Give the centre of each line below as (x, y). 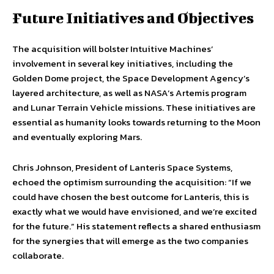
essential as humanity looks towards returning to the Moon (136, 122)
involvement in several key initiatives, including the (123, 64)
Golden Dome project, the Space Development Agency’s (131, 78)
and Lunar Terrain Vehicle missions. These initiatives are (134, 108)
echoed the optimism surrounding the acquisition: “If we (132, 182)
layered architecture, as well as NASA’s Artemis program (129, 93)
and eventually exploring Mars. (77, 137)
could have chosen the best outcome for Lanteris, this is (131, 197)
